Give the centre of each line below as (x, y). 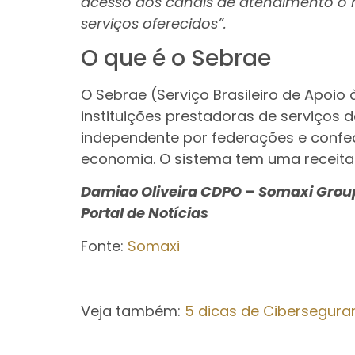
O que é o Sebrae (176, 58)
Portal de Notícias (145, 213)
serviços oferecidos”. (154, 23)
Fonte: (104, 246)
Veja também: (133, 311)
